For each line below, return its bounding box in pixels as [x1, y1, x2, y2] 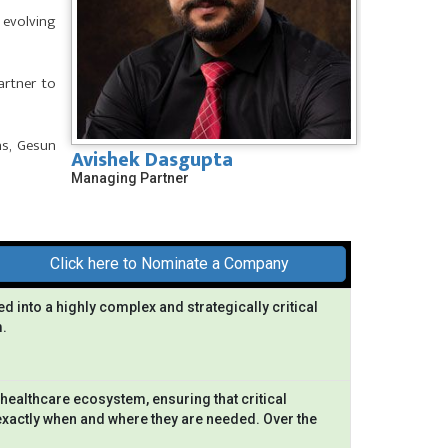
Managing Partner [71, 170, 189, 187]
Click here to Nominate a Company [49, 254, 289, 273]
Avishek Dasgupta [71, 143, 233, 178]
